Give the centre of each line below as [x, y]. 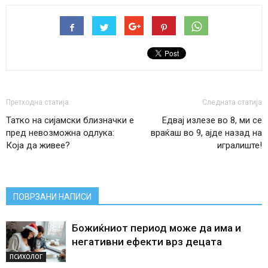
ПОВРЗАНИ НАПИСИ [52, 197]
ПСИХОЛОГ [26, 257]
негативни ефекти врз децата [147, 241]
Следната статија [232, 102]
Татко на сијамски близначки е [70, 120]
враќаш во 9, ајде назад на [206, 133]
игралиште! [240, 145]
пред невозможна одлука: [60, 133]
